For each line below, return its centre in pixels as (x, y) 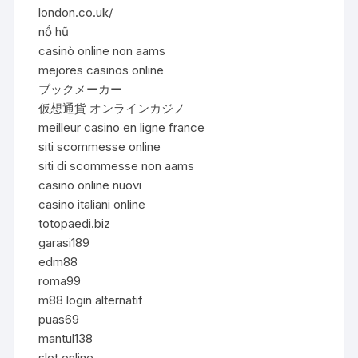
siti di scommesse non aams (117, 165)
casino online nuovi (90, 185)
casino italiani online (92, 204)
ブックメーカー (81, 89)
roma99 (60, 280)
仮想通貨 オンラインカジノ (112, 108)
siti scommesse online (100, 146)
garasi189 (64, 242)
